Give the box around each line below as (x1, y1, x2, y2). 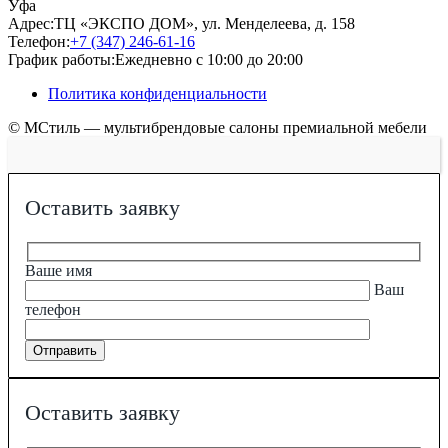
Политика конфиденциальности (48, 84, 267, 102)
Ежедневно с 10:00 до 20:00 (115, 50, 303, 68)
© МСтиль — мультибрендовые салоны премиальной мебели (8, 118, 427, 136)
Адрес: (8, 14, 54, 32)
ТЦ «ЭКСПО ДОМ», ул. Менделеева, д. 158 (54, 14, 355, 32)
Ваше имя (25, 261, 92, 279)
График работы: (8, 50, 115, 68)
